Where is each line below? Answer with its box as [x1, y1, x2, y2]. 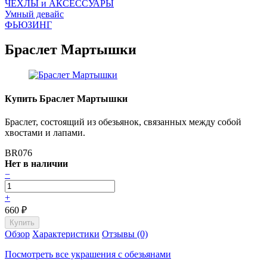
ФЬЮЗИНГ [5, 19, 52, 30]
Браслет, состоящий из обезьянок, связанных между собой [5, 116, 241, 127]
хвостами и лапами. [5, 127, 85, 138]
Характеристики [32, 228, 100, 239]
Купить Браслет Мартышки [5, 93, 128, 104]
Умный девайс [5, 8, 64, 19]
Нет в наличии [5, 158, 68, 169]
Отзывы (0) [102, 228, 148, 239]
